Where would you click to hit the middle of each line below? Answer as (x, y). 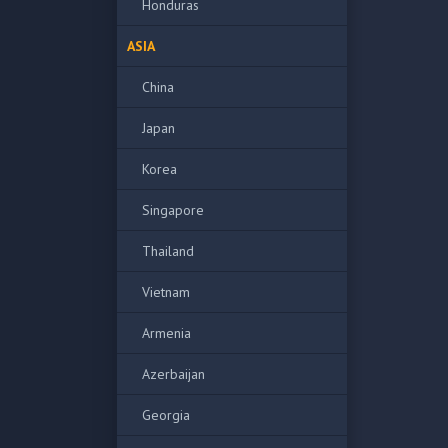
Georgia (166, 415)
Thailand (168, 251)
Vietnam (166, 292)
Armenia (166, 333)
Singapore (173, 210)
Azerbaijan (173, 374)
